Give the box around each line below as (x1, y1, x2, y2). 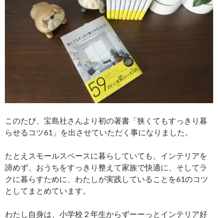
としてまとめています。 (5, 186, 91, 196)
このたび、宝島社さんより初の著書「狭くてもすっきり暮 (5, 116, 207, 126)
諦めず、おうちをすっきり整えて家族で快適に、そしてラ (5, 163, 207, 172)
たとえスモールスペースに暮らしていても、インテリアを (5, 151, 207, 161)
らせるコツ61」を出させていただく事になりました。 (5, 127, 193, 137)
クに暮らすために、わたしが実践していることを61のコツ (5, 174, 208, 184)
